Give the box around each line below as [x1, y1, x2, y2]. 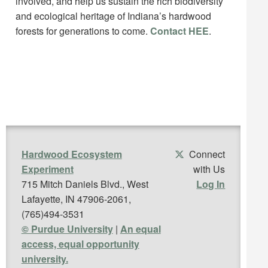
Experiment [21, 162, 74, 176]
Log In [196, 177, 226, 191]
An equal [120, 222, 161, 236]
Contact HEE [150, 24, 209, 38]
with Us [193, 162, 226, 176]
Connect [184, 147, 226, 162]
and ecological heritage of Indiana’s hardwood [15, 9, 211, 23]
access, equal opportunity [21, 237, 139, 251]
